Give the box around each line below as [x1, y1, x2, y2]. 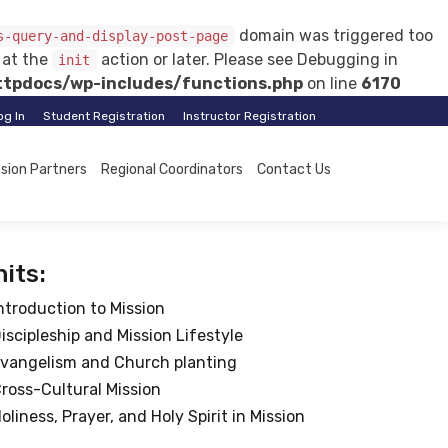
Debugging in [296, 50, 398, 69]
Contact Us [257, 161, 331, 178]
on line [303, 74, 361, 93]
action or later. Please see [96, 50, 297, 69]
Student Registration [43, 109, 165, 123]
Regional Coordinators [101, 161, 243, 178]
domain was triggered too [234, 26, 433, 45]
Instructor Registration [183, 109, 316, 123]
